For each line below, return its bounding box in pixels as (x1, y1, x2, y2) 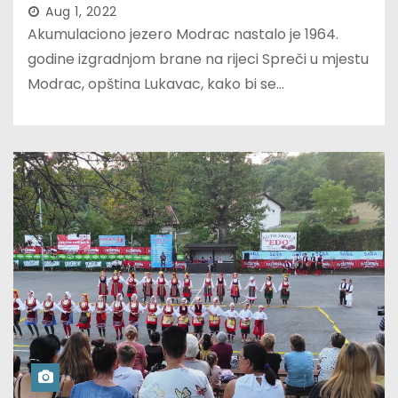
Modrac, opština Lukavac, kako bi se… (28, 74, 284, 95)
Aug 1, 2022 (45, 3, 117, 21)
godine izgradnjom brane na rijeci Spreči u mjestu (28, 49, 369, 70)
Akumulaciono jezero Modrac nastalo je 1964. (28, 24, 338, 45)
